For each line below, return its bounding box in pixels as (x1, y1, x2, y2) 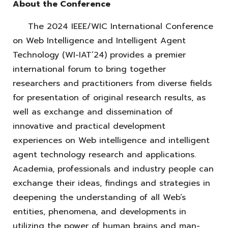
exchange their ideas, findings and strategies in (13, 177, 210, 189)
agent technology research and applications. (13, 148, 196, 161)
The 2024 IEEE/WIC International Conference (13, 20, 213, 33)
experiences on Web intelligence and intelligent (13, 134, 210, 147)
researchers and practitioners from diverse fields (13, 77, 212, 90)
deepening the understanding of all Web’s (13, 191, 186, 204)
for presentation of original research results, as (13, 91, 206, 104)
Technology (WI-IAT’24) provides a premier (13, 48, 186, 61)
